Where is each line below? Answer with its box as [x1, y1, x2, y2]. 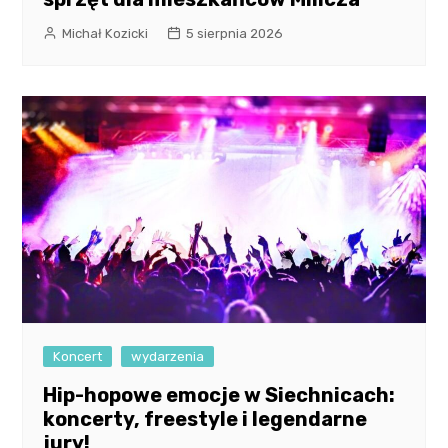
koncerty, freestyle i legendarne [43, 407, 368, 432]
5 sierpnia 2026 [186, 26, 284, 42]
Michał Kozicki [62, 26, 149, 42]
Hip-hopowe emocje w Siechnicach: [43, 383, 396, 408]
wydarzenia [131, 349, 205, 365]
